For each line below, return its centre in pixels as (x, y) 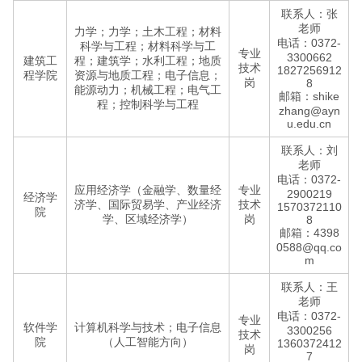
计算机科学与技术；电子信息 (148, 327)
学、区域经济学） (148, 219)
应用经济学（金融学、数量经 (148, 190)
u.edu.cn (309, 124)
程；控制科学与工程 (148, 104)
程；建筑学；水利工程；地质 (148, 61)
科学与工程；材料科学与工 (148, 46)
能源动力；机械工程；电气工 (148, 90)
